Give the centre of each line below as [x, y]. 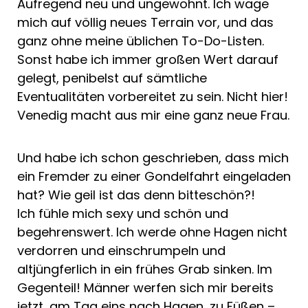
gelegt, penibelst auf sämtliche [112, 78]
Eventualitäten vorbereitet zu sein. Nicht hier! [153, 96]
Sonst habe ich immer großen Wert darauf [148, 59]
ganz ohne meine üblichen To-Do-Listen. [141, 41]
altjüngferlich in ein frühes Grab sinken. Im [145, 269]
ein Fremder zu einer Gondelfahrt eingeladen [154, 176]
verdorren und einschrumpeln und [121, 250]
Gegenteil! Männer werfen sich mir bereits [145, 287]
